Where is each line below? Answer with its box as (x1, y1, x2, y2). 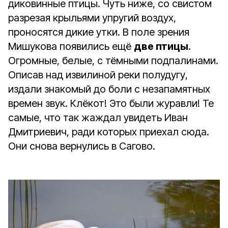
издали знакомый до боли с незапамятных (8, 83, 210, 95)
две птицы (134, 40, 188, 52)
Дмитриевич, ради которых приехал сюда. (8, 126, 209, 138)
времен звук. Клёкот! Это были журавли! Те (8, 97, 214, 109)
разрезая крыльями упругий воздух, (8, 12, 176, 24)
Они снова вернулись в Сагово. (8, 140, 155, 152)
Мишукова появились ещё (8, 40, 134, 52)
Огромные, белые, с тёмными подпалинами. (8, 54, 218, 67)
